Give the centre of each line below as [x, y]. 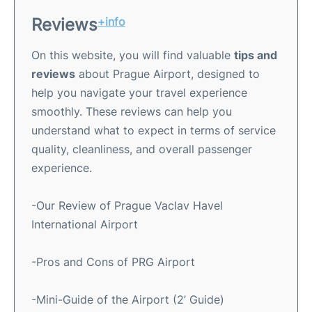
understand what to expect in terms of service [154, 130]
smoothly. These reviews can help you [132, 111]
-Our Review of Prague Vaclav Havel [127, 205]
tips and [256, 55]
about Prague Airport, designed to [167, 73]
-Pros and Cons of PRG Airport [113, 262]
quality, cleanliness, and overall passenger [142, 149]
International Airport [85, 224]
